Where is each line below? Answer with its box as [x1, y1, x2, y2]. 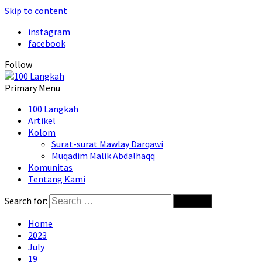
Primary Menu [5, 82, 60, 94]
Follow [5, 58, 32, 70]
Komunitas [28, 161, 73, 173]
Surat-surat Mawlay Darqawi [51, 138, 163, 150]
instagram [28, 26, 70, 37]
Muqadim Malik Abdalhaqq [51, 150, 155, 161]
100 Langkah [28, 103, 78, 115]
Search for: [5, 195, 47, 206]
